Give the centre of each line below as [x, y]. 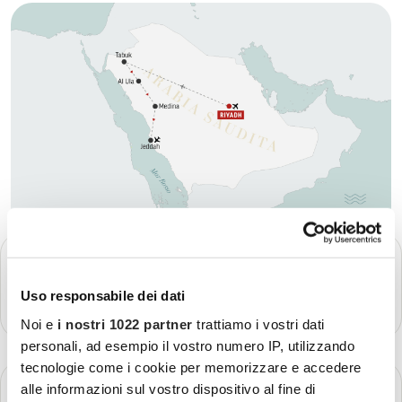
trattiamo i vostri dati [258, 324]
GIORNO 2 [41, 381]
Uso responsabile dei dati [103, 295]
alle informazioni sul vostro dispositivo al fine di [168, 389]
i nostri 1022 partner [125, 324]
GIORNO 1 [39, 253]
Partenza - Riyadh [68, 265]
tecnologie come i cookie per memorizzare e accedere [191, 367]
